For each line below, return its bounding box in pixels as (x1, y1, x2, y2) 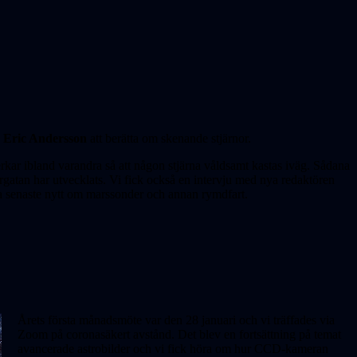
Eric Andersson (3, 131, 87, 145)
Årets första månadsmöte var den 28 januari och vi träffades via (18, 313, 335, 328)
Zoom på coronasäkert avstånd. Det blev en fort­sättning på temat (18, 328, 341, 342)
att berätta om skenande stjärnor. (87, 131, 254, 145)
